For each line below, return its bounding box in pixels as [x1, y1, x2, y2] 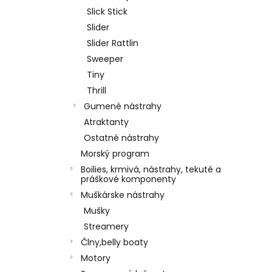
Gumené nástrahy [84, 100, 161, 112]
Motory [81, 251, 110, 264]
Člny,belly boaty [81, 236, 148, 248]
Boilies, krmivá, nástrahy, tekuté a [81, 163, 221, 175]
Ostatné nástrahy [84, 131, 159, 144]
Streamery [84, 220, 129, 233]
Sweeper [87, 52, 123, 65]
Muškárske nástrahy [81, 188, 165, 201]
